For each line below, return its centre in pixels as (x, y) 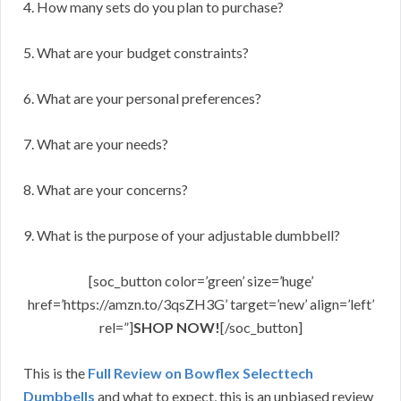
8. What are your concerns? (106, 190)
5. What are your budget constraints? (136, 53)
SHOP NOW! (176, 328)
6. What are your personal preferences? (142, 98)
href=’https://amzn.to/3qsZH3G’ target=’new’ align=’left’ (200, 304)
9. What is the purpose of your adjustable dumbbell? (182, 235)
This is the (55, 373)
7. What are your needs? (96, 144)
